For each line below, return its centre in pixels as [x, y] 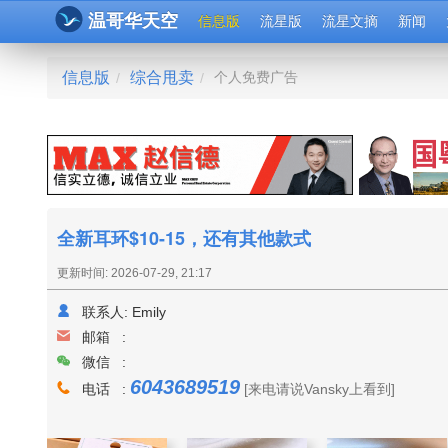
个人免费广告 [256, 77]
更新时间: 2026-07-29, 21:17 [134, 273]
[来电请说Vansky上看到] [319, 389]
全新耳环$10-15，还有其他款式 [184, 238]
